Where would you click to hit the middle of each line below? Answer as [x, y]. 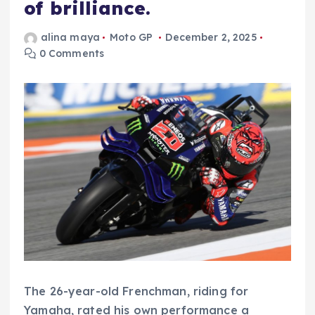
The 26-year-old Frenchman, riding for [136, 291]
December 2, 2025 [211, 38]
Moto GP [131, 38]
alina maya [70, 38]
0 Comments [70, 54]
